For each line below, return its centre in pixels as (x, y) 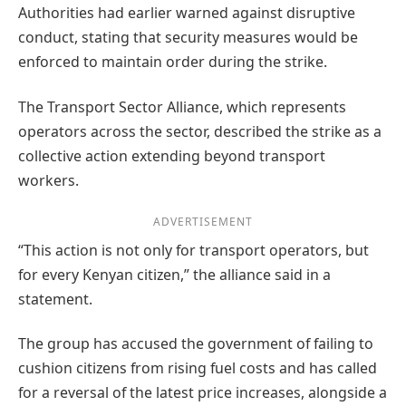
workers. (48, 180)
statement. (55, 299)
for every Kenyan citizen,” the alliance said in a (174, 275)
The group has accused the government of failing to (196, 344)
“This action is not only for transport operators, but (193, 250)
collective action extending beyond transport (172, 155)
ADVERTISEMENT (203, 222)
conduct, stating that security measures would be (188, 38)
